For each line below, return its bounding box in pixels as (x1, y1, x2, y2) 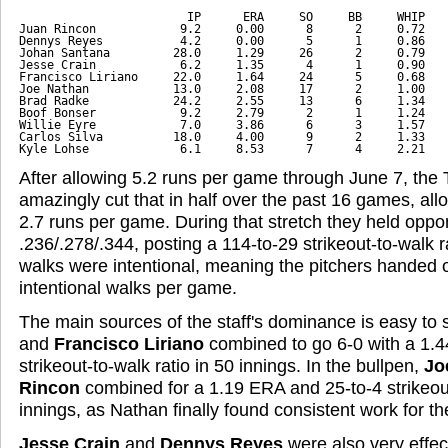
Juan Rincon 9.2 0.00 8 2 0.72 (19, 21, 425, 36)
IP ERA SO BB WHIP (19, 9, 425, 24)
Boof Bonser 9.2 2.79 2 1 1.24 (19, 105, 425, 120)
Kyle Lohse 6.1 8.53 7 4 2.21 (19, 141, 425, 156)
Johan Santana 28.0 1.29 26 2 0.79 (19, 45, 425, 60)
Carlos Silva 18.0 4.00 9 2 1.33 (19, 129, 425, 144)
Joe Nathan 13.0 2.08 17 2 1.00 (19, 81, 425, 96)
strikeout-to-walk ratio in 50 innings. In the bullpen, (19, 355, 424, 376)
